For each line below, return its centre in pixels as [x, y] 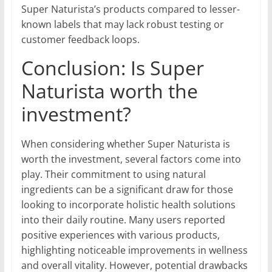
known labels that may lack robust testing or [122, 25]
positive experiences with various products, [120, 235]
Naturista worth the [109, 91]
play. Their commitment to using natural [113, 175]
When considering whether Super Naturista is [125, 144]
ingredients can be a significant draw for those [127, 190]
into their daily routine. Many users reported [123, 220]
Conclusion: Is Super [112, 68]
